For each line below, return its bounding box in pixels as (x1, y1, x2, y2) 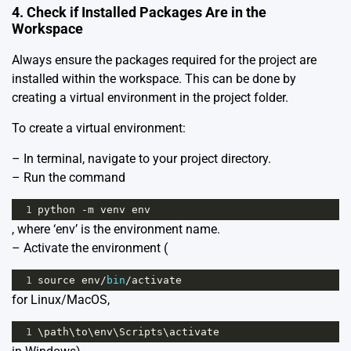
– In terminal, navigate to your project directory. (12, 151, 271, 167)
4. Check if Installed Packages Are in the (12, 4, 266, 21)
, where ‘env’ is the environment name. (12, 222, 220, 237)
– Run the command (12, 170, 125, 186)
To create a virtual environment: (12, 121, 186, 136)
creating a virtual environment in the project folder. (12, 90, 288, 106)
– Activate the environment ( (12, 241, 168, 256)
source (38, 274, 75, 287)
